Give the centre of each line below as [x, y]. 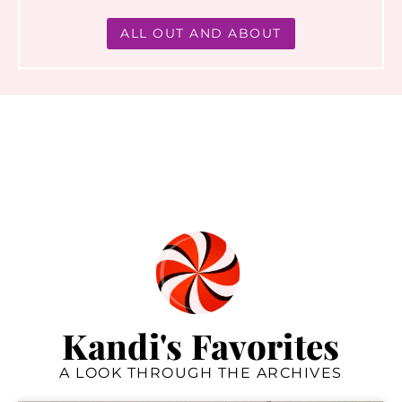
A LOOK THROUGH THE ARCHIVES [201, 373]
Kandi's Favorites [201, 346]
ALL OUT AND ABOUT [201, 33]
